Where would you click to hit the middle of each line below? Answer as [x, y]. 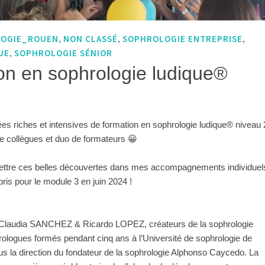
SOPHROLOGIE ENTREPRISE [182, 38]
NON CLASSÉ [90, 38]
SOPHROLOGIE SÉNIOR [63, 53]
